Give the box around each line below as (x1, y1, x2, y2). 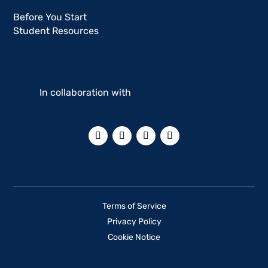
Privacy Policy (106, 217, 162, 227)
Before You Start (13, 11, 87, 23)
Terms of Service (102, 201, 166, 212)
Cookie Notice (108, 232, 160, 243)
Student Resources (13, 25, 99, 37)
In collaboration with (39, 87, 133, 99)
